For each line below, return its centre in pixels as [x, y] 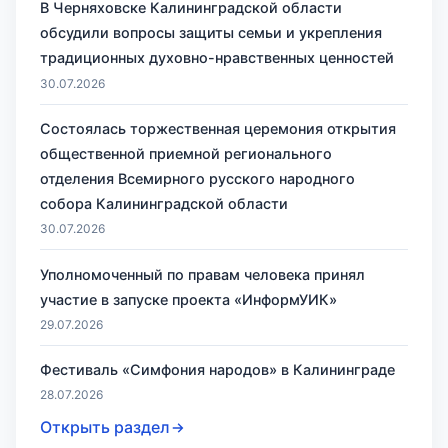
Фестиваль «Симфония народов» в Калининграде [217, 370]
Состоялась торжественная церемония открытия [218, 128]
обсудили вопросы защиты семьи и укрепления [211, 33]
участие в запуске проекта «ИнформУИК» [188, 299]
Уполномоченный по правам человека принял [202, 274]
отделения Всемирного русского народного [197, 178]
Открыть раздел [105, 427]
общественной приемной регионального [186, 153]
